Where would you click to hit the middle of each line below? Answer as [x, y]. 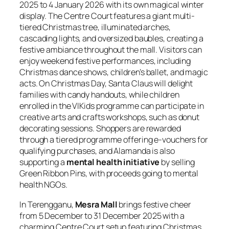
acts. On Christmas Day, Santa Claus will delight [106, 84]
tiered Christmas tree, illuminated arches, [95, 27]
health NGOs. [43, 185]
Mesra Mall [96, 204]
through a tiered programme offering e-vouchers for [114, 140]
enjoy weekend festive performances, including [105, 61]
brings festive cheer [154, 204]
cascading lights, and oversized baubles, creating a [111, 39]
